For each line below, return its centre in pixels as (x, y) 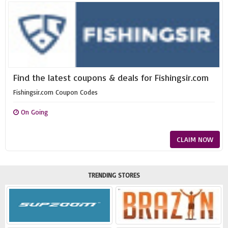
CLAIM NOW (195, 139)
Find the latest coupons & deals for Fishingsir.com (111, 77)
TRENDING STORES (114, 175)
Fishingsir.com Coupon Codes (55, 92)
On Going (33, 112)
